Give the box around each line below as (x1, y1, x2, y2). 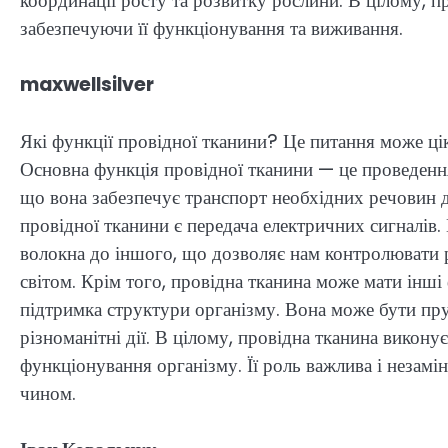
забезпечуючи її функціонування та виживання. (20, 14, 403, 42)
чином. (20, 379, 76, 407)
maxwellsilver (20, 71, 154, 99)
